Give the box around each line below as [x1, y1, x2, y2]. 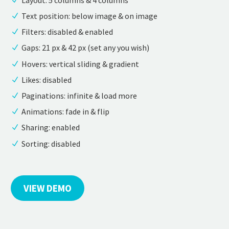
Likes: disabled [21, 74, 72, 85]
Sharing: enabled [21, 122, 80, 133]
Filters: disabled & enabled [21, 27, 113, 37]
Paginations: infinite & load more [21, 90, 137, 101]
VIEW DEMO [24, 182, 72, 195]
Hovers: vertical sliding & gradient [21, 58, 139, 69]
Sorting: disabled [21, 138, 80, 149]
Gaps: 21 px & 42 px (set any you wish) [21, 42, 149, 53]
